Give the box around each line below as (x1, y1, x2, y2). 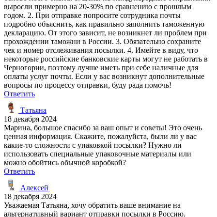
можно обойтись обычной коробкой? (4, 158, 126, 167)
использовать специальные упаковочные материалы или (4, 149, 191, 158)
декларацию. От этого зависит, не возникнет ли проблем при (4, 28, 207, 37)
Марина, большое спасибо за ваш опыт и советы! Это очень (4, 123, 202, 132)
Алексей (18, 183, 48, 192)
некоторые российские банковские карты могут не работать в (4, 54, 208, 63)
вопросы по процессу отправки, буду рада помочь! (4, 80, 171, 89)
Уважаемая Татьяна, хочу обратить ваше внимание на (4, 201, 181, 209)
